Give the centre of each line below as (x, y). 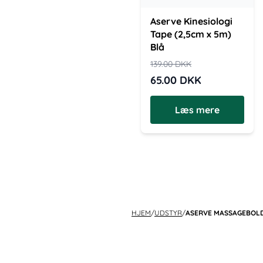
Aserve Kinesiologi (191, 21)
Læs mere (197, 110)
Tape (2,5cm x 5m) (191, 34)
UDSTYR (168, 213)
